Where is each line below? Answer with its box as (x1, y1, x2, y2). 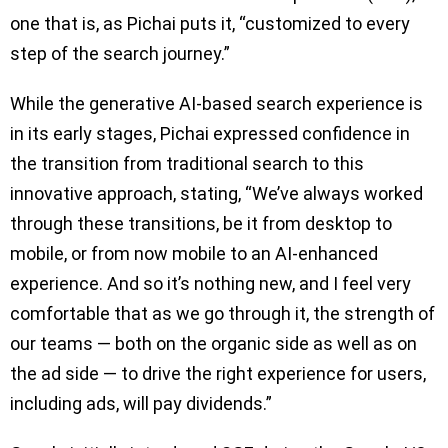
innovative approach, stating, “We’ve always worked (10, 183, 423, 205)
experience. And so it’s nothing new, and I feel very (10, 273, 411, 295)
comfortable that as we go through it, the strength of (10, 303, 435, 325)
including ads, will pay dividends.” (10, 393, 272, 415)
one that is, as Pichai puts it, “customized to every (10, 13, 410, 35)
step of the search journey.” (10, 43, 230, 65)
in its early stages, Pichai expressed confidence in (10, 123, 410, 145)
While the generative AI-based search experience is (10, 93, 423, 115)
